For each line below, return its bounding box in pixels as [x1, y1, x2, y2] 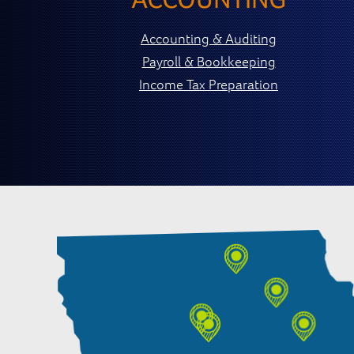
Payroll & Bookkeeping [141, 52, 276, 70]
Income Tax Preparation [139, 75, 278, 92]
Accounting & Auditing [141, 29, 277, 47]
